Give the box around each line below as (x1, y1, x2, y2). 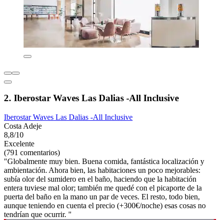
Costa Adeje (4, 122, 42, 131)
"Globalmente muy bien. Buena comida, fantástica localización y (4, 157, 204, 166)
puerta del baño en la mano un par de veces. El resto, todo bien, (4, 192, 200, 201)
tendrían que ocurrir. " (4, 210, 72, 219)
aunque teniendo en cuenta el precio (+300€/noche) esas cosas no (4, 201, 206, 210)
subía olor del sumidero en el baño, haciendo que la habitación (4, 175, 196, 184)
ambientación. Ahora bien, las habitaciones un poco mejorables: (4, 166, 200, 175)
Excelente (4, 139, 34, 148)
